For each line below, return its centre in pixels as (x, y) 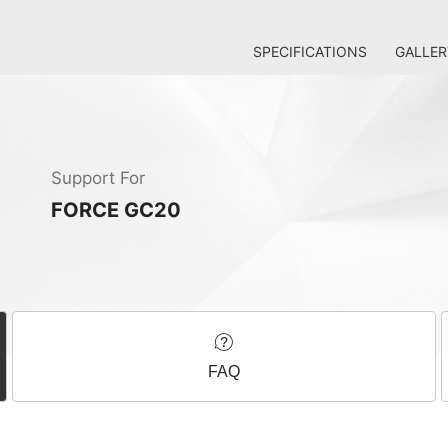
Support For (98, 178)
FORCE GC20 (116, 210)
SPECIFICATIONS (310, 51)
